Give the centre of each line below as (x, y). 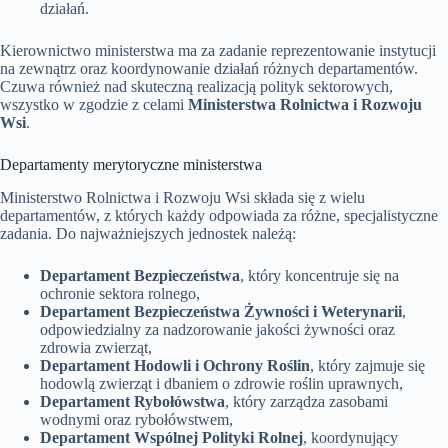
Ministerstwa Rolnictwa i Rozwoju (305, 105)
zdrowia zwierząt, (96, 347)
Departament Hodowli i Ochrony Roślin (175, 365)
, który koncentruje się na (319, 275)
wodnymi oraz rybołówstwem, (136, 419)
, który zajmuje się (367, 365)
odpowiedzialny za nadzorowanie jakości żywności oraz (217, 329)
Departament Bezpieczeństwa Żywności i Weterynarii (221, 311)
